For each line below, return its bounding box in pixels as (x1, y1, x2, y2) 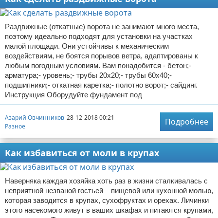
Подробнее (165, 116, 208, 127)
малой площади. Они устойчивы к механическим (5, 42, 169, 50)
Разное (5, 122, 25, 130)
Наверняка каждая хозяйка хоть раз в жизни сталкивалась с (5, 177, 208, 185)
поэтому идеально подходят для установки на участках (5, 32, 193, 40)
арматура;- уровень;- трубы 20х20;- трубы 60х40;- (5, 71, 172, 79)
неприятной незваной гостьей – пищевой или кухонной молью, (5, 186, 213, 195)
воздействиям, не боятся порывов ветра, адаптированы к (5, 52, 198, 60)
